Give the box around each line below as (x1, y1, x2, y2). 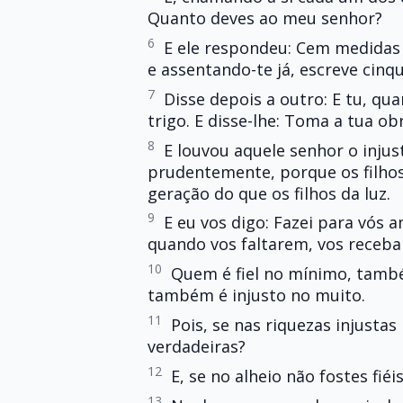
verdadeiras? (148, 335, 246, 357)
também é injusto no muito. (148, 284, 365, 307)
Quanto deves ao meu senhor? (148, 7, 382, 30)
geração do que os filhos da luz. (148, 182, 390, 204)
